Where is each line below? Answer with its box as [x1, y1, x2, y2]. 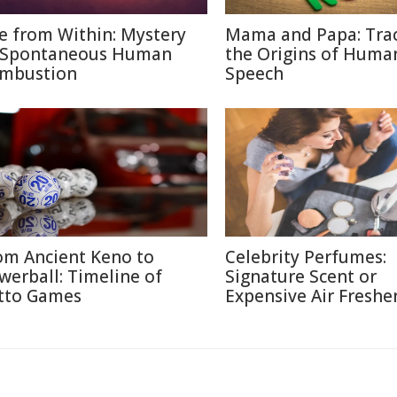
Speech [225, 62, 284, 85]
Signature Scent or [225, 265, 377, 288]
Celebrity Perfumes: [225, 245, 386, 269]
